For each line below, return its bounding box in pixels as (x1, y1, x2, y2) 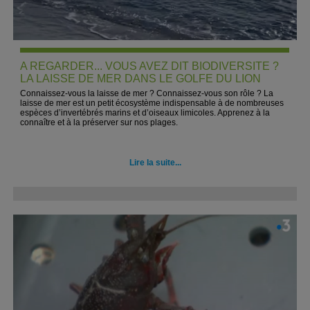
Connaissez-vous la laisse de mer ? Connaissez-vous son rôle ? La (20, 89, 274, 98)
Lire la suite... (129, 158, 181, 167)
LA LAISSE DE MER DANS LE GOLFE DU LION (20, 73, 262, 84)
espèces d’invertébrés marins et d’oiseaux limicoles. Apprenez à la (20, 108, 271, 118)
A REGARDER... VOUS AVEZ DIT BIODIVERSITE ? (20, 60, 280, 72)
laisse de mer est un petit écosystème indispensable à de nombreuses (20, 98, 284, 108)
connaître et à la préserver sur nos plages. (20, 118, 179, 127)
